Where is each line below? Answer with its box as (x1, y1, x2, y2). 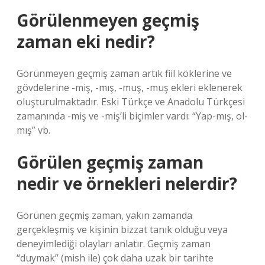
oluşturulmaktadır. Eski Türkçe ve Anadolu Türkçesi (17, 95, 245, 108)
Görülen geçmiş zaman (17, 151, 203, 173)
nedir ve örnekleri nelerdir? (17, 172, 237, 195)
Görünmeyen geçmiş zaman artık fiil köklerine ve (17, 67, 232, 80)
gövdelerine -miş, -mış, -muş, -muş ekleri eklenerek (17, 81, 243, 94)
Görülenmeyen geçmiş (17, 9, 199, 31)
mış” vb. (17, 124, 50, 137)
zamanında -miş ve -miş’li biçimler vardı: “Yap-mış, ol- (17, 109, 248, 122)
